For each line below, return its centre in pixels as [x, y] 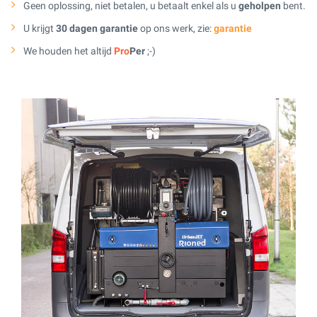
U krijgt [40, 28]
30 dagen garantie [97, 28]
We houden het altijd [69, 51]
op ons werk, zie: [176, 28]
